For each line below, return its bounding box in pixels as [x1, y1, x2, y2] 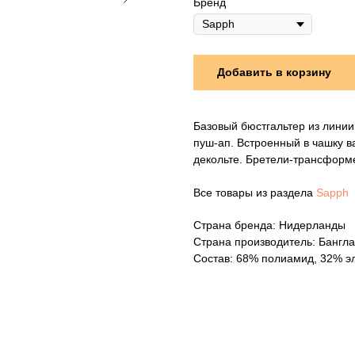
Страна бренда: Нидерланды [193, 219, 345, 232]
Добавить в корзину [217, 66, 331, 79]
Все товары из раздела [193, 186, 316, 200]
